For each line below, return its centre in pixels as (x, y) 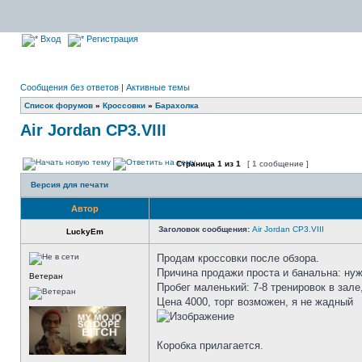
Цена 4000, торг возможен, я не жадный (255, 302)
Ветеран (46, 276)
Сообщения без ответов (69, 87)
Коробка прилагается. (210, 345)
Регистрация (111, 39)
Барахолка (177, 105)
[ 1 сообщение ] (278, 164)
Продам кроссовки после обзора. (238, 258)
